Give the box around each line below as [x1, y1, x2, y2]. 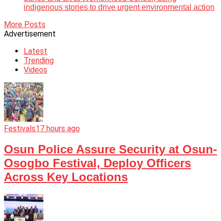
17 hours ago [36, 123, 80, 133]
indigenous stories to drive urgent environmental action [24, 2, 215, 11]
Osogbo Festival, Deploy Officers [4, 156, 191, 170]
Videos [24, 65, 47, 74]
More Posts [4, 19, 45, 29]
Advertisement [4, 29, 56, 38]
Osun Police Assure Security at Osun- [4, 143, 217, 156]
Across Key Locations [4, 170, 128, 184]
